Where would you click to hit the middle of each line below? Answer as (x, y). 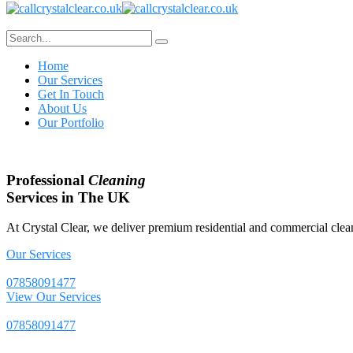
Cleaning (117, 180)
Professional (47, 180)
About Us (62, 108)
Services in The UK (68, 197)
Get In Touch (71, 94)
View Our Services (54, 297)
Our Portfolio (71, 123)
